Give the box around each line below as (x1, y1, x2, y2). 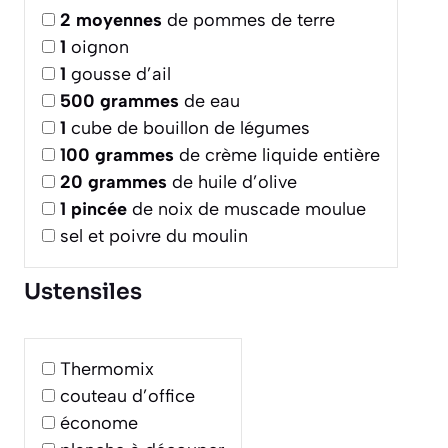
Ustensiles (24, 277, 142, 305)
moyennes (76, 8, 162, 31)
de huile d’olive (167, 170, 297, 193)
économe (60, 411, 138, 434)
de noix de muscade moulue (127, 197, 366, 220)
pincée (71, 197, 127, 220)
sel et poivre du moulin (60, 224, 248, 247)
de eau (179, 89, 240, 112)
